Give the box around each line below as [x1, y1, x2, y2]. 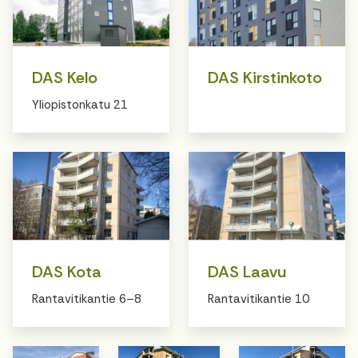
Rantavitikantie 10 [208, 290, 309, 307]
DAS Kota [32, 261, 101, 282]
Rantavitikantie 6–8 [32, 290, 145, 307]
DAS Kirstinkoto [208, 67, 322, 89]
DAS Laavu [208, 261, 286, 282]
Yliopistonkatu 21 [32, 97, 128, 113]
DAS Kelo [32, 67, 97, 89]
